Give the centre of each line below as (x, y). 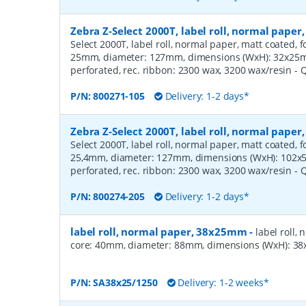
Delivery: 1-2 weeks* (222, 282)
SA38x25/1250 (125, 282)
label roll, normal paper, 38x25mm (159, 232)
